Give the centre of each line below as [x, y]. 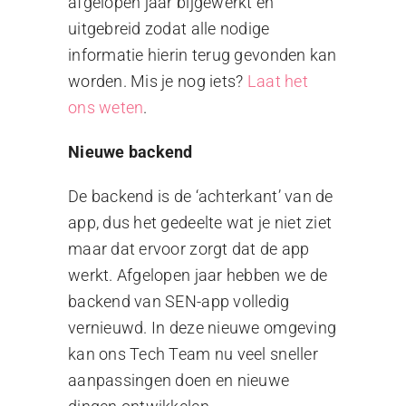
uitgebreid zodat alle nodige [169, 28]
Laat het [277, 81]
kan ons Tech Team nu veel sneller [193, 353]
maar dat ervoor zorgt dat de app [188, 248]
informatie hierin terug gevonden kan [202, 54]
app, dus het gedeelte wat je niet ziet [200, 222]
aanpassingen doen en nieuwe [179, 380]
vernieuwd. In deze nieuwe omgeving [202, 327]
